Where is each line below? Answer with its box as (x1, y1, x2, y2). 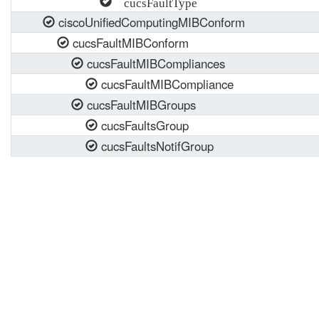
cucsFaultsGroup (98, 117, 189, 134)
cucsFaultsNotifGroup (98, 137, 214, 155)
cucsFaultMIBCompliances (83, 55, 225, 72)
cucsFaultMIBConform (69, 34, 189, 51)
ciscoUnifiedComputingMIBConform (55, 14, 245, 31)
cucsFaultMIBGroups (83, 96, 196, 113)
